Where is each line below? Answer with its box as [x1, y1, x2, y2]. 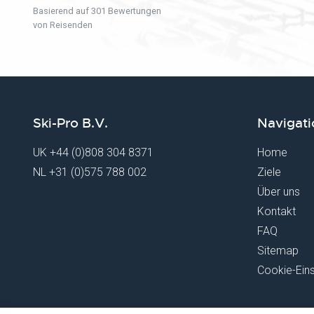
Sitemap [257, 244, 299, 257]
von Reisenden [33, 19, 93, 30]
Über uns [257, 185, 300, 198]
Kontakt [257, 205, 296, 218]
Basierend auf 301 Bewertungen [33, 5, 161, 16]
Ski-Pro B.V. [33, 115, 108, 132]
